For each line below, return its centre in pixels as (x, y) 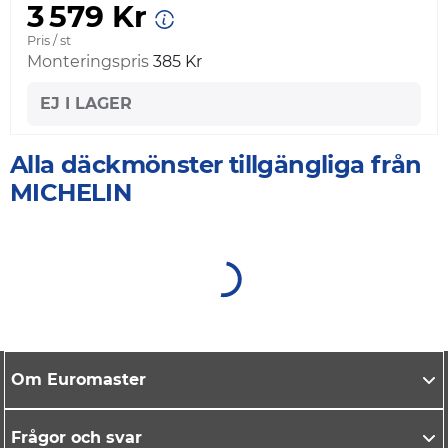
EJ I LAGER (86, 104)
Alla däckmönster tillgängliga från (216, 165)
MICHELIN (71, 193)
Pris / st (49, 41)
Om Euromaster (81, 380)
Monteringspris (88, 62)
